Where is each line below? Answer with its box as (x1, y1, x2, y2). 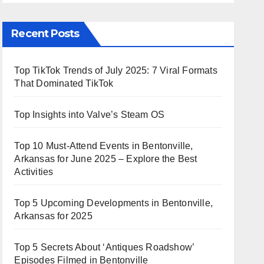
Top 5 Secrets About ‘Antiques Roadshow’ (14, 242, 194, 252)
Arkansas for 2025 (14, 211, 93, 221)
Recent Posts (11, 27, 80, 40)
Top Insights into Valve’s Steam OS (14, 110, 165, 120)
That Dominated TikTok (14, 78, 114, 88)
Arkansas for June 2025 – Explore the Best (14, 154, 197, 164)
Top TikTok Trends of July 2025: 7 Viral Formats (14, 65, 217, 75)
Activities (14, 167, 54, 177)
